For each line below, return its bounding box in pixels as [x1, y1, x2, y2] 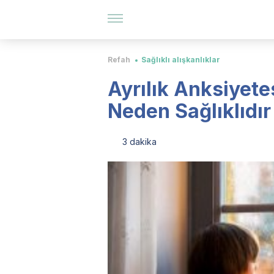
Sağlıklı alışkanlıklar [141, 55, 220, 64]
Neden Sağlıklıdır [108, 99, 271, 123]
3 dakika [122, 136, 157, 147]
